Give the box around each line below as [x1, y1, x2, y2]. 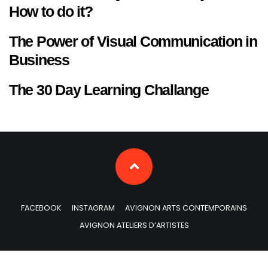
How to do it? [9, 2, 93, 20]
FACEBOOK [21, 203, 62, 214]
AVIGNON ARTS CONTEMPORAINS [124, 203, 247, 214]
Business [9, 51, 69, 68]
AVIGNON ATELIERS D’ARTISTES [79, 220, 189, 231]
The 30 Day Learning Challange [9, 81, 209, 98]
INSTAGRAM [71, 203, 115, 214]
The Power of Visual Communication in [9, 32, 257, 50]
